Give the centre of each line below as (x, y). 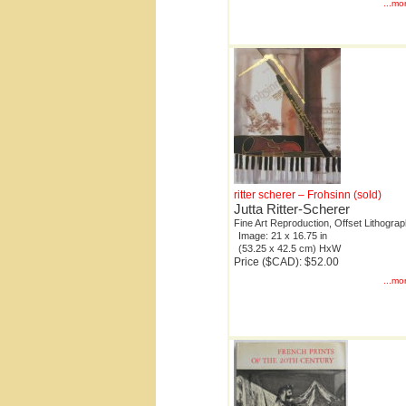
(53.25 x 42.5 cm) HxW (290, 249)
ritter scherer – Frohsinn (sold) (308, 195)
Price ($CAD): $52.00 (286, 262)
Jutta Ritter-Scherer (292, 209)
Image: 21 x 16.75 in (283, 236)
